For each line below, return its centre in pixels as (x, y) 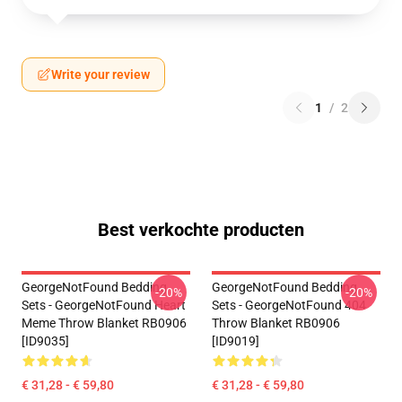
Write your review (100, 74)
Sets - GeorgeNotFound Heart (104, 305)
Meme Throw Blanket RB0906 (104, 323)
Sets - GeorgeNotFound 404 (289, 305)
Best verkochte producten (201, 230)
